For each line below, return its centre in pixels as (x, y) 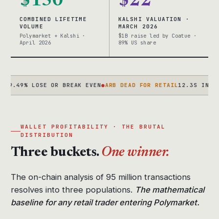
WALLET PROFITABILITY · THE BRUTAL (93, 127)
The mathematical (170, 190)
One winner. (135, 153)
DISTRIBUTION (47, 135)
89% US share (137, 43)
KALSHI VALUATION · (154, 19)
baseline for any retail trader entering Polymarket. (105, 203)
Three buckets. (56, 153)
